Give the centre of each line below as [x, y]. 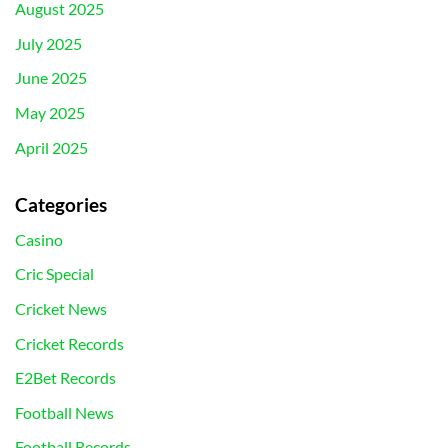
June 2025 [51, 78]
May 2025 [50, 112]
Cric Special [54, 274]
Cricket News [61, 308]
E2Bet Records [65, 378]
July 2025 [48, 43]
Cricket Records [69, 343]
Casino [39, 239]
